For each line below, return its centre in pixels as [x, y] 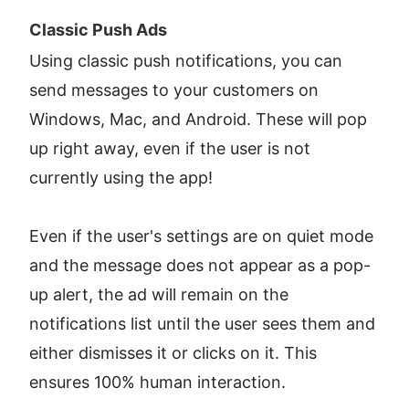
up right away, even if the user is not [170, 148]
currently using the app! [121, 177]
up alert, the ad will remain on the [159, 294]
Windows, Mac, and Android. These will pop [198, 119]
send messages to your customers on [174, 89]
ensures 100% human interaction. [157, 382]
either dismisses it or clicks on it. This [173, 352]
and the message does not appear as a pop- [200, 265]
